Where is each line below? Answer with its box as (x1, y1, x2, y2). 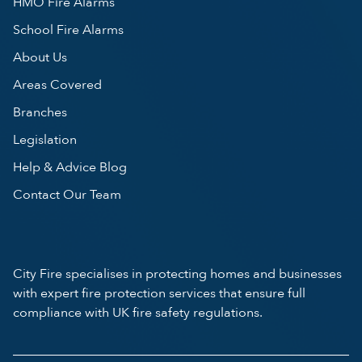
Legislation (13, 130, 77, 149)
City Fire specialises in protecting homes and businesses (13, 264, 342, 283)
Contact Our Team (13, 185, 121, 204)
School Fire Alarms (13, 20, 124, 39)
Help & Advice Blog (13, 158, 127, 176)
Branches (13, 103, 67, 121)
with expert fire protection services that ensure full (13, 284, 305, 302)
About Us (13, 48, 67, 66)
